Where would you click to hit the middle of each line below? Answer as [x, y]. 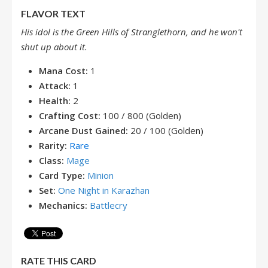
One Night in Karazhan [104, 190]
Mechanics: [64, 205]
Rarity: [53, 145]
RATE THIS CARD [59, 261]
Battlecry [109, 205]
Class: [51, 160]
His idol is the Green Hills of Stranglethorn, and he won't [132, 32]
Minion [100, 175]
